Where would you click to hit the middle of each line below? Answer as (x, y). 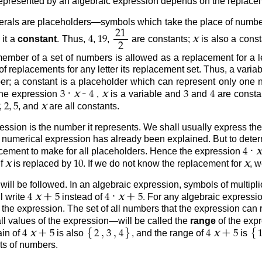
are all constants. (83, 106)
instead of (82, 196)
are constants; (161, 39)
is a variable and (145, 94)
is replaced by (42, 163)
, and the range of (168, 233)
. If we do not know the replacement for (163, 163)
